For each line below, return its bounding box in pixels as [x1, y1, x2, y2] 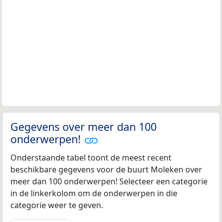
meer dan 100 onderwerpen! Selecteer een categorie [10, 176, 208, 187]
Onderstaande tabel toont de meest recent [10, 152, 171, 164]
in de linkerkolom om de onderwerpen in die [10, 188, 177, 199]
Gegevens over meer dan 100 [10, 119, 157, 134]
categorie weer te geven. [10, 200, 103, 211]
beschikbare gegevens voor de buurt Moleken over [10, 164, 202, 175]
